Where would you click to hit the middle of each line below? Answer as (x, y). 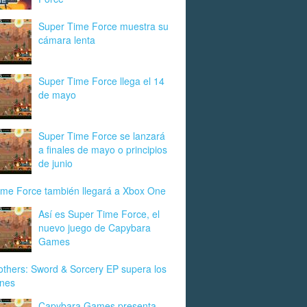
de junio (56, 163)
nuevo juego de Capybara (95, 228)
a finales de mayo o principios (103, 149)
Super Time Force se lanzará (102, 136)
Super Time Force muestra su (103, 26)
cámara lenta (67, 40)
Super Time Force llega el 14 (101, 81)
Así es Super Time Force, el (99, 214)
